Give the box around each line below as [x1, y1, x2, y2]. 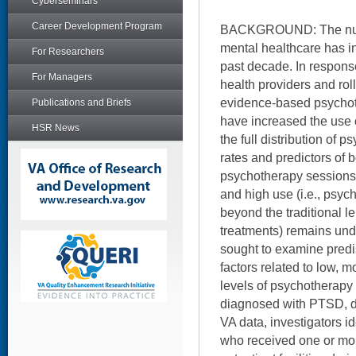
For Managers [32, 72, 92, 83]
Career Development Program [32, 21, 162, 32]
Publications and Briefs [32, 97, 131, 108]
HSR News [32, 122, 79, 133]
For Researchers [32, 46, 104, 57]
